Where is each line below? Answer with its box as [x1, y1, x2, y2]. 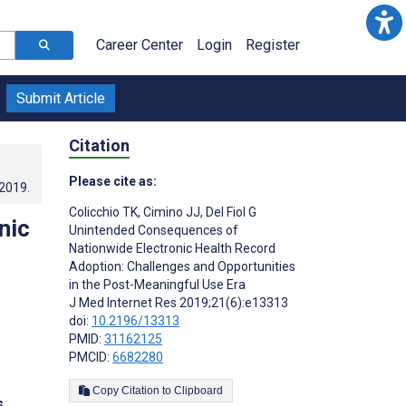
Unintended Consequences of [69, 222, 238, 237]
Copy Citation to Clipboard [174, 383, 223, 397]
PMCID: [69, 349, 112, 364]
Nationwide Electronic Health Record [69, 240, 275, 256]
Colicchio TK [69, 204, 138, 219]
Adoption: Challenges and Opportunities [69, 258, 295, 274]
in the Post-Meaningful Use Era [69, 276, 246, 292]
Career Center [96, 36, 183, 53]
